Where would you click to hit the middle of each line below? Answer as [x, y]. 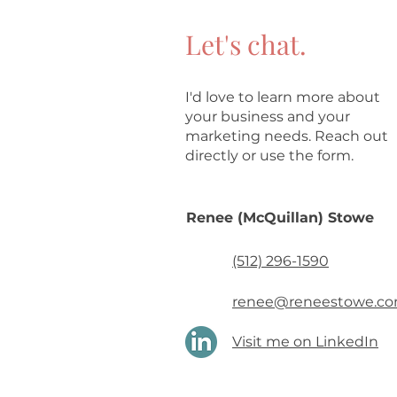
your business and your [268, 116]
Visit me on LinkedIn [305, 341]
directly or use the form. [271, 155]
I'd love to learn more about [283, 97]
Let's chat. [246, 44]
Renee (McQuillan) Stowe [280, 217]
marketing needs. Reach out [287, 136]
